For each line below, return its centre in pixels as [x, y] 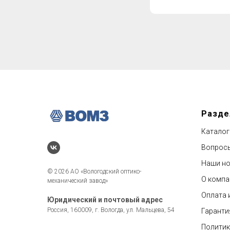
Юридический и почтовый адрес [105, 200]
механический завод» [78, 181]
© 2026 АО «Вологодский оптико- [94, 172]
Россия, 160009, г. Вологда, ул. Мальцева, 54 [111, 210]
